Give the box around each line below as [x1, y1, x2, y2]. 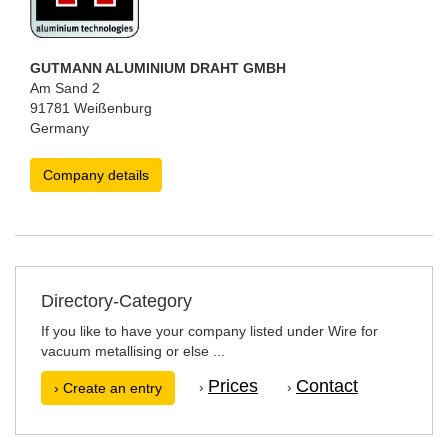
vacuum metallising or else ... [41, 343, 225, 359]
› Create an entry [54, 380, 162, 396]
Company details [43, 167, 149, 183]
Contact [296, 375, 358, 396]
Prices [208, 375, 258, 396]
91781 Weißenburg [30, 100, 152, 116]
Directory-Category [41, 291, 192, 311]
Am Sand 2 [30, 80, 100, 96]
